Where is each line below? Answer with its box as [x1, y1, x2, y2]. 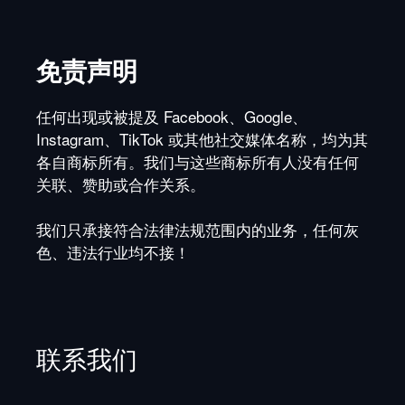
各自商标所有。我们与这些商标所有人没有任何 [36, 149, 359, 173]
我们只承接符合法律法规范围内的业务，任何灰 [36, 218, 359, 241]
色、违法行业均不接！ [36, 240, 190, 264]
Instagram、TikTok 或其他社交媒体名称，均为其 [36, 127, 368, 150]
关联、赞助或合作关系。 [36, 172, 205, 195]
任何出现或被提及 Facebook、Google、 [36, 104, 307, 127]
